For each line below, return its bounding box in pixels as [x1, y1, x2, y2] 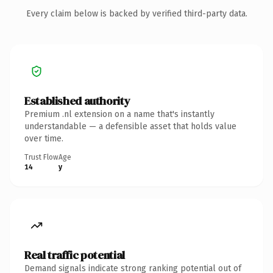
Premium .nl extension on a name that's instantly [24, 108, 214, 119]
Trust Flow [24, 152, 58, 161]
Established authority [24, 93, 130, 108]
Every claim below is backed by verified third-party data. [26, 8, 247, 19]
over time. [24, 133, 63, 144]
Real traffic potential [24, 247, 125, 263]
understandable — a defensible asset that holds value [24, 121, 236, 132]
